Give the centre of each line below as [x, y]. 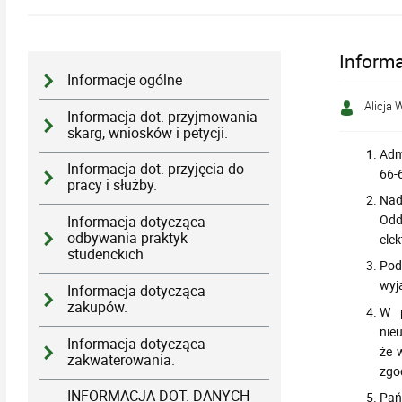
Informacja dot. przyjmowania [163, 117]
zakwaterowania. [122, 360]
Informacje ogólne [125, 80]
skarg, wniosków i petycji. [148, 133]
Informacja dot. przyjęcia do [156, 170]
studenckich [106, 255]
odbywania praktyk [128, 239]
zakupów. [98, 307]
